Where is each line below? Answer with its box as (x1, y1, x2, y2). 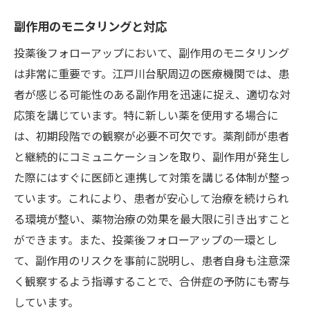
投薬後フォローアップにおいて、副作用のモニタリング (14, 44, 289, 61)
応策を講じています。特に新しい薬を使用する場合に (14, 106, 278, 123)
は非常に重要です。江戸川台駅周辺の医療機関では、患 (14, 64, 289, 82)
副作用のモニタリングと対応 (14, 17, 167, 35)
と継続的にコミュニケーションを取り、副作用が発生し (14, 147, 290, 165)
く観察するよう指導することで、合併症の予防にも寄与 (14, 272, 290, 289)
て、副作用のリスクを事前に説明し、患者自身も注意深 (14, 251, 290, 268)
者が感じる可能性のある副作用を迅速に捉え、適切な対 (14, 85, 291, 102)
